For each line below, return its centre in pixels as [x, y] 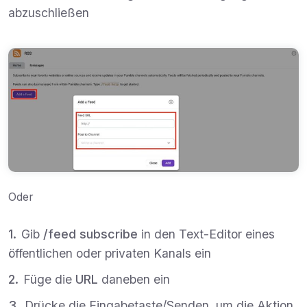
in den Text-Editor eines [206, 234]
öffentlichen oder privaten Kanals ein [110, 253]
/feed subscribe [90, 234]
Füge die [49, 279]
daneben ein [134, 279]
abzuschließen [49, 13]
